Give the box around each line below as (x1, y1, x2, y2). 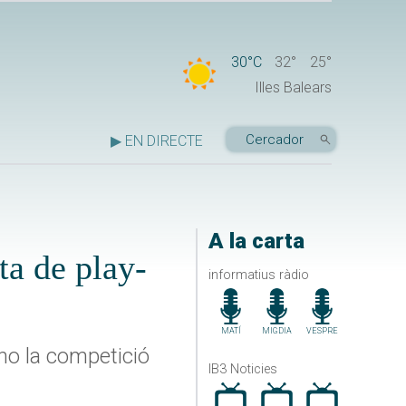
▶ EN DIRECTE (111, 132, 203, 150)
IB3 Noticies (208, 361, 277, 377)
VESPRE (306, 325, 339, 335)
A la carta (208, 228, 304, 255)
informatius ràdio (208, 266, 309, 283)
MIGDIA (261, 325, 292, 335)
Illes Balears (255, 79, 332, 97)
